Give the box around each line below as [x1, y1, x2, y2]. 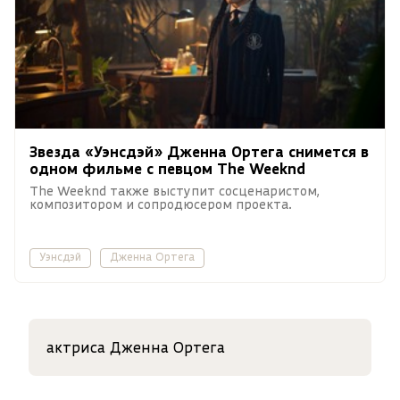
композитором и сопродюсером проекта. [29, 196, 292, 212]
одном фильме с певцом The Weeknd [29, 159, 305, 178]
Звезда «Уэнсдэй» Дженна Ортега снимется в [29, 142, 369, 161]
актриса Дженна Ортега [46, 337, 225, 356]
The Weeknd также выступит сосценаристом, [29, 182, 320, 199]
